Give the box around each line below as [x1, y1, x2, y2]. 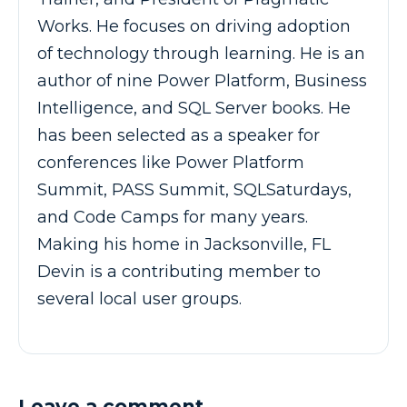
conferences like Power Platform [37, 152, 304, 173]
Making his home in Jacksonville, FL [37, 233, 331, 254]
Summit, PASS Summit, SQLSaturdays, [37, 179, 352, 200]
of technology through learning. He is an [37, 43, 365, 64]
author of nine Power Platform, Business [37, 70, 367, 91]
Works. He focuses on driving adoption [37, 15, 351, 36]
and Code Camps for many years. [37, 206, 308, 227]
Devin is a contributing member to [37, 261, 321, 282]
